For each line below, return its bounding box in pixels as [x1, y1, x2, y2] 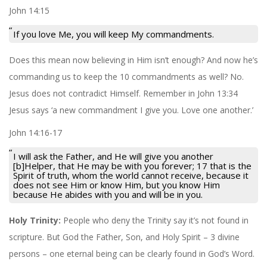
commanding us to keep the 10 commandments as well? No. [9, 70, 244, 82]
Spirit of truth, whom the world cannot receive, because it [13, 169, 249, 181]
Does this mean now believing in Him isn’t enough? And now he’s [9, 54, 258, 66]
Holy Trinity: [9, 214, 61, 226]
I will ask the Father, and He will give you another [13, 150, 213, 162]
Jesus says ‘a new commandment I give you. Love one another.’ [9, 104, 253, 116]
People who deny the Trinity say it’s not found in [61, 214, 249, 226]
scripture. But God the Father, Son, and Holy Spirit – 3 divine [9, 231, 240, 243]
